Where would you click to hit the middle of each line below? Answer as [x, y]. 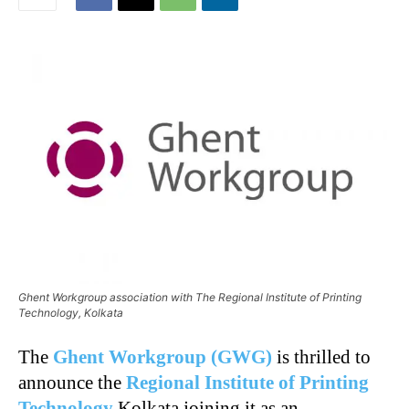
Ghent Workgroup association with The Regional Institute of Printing [190, 297]
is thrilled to [321, 357]
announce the [72, 382]
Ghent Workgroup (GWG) [163, 357]
